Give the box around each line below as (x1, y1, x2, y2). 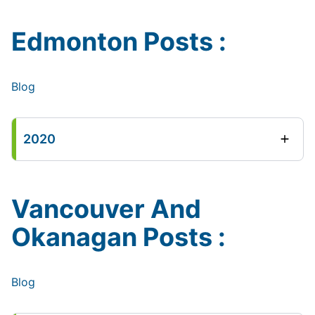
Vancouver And (11, 193, 201, 224)
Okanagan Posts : (11, 221, 226, 252)
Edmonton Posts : (11, 26, 226, 57)
